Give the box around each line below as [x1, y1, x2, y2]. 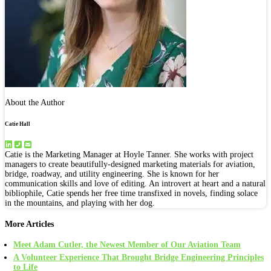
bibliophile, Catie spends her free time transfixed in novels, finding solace [5, 189, 258, 198]
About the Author [5, 98, 65, 108]
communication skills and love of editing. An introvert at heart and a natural [5, 179, 266, 188]
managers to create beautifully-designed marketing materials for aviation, [5, 160, 255, 169]
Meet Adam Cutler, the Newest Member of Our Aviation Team [13, 240, 241, 250]
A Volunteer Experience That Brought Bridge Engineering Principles [13, 253, 264, 263]
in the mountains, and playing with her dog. [5, 198, 155, 207]
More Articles [5, 219, 54, 229]
